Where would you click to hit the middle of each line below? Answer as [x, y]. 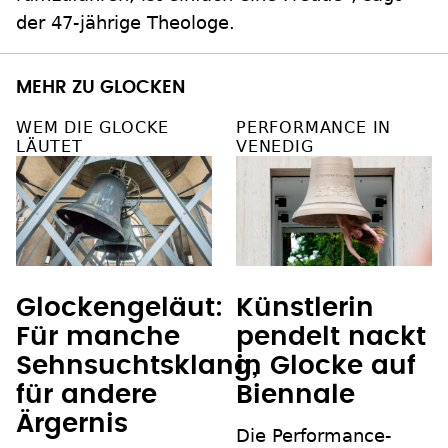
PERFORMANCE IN [314, 128]
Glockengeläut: [119, 308]
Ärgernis [72, 424]
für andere [86, 395]
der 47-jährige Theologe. [125, 23]
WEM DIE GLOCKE [93, 128]
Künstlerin [305, 308]
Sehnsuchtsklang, [137, 366]
